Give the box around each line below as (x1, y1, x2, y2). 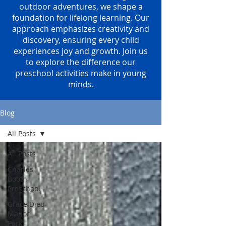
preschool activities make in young (15, 68, 146, 79)
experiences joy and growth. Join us (14, 45, 148, 56)
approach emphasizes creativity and (12, 23, 149, 34)
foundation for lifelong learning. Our (12, 12, 149, 23)
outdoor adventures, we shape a (19, 1, 143, 12)
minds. (68, 79, 94, 90)
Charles (8, 164, 33, 174)
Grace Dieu (8, 199, 45, 209)
